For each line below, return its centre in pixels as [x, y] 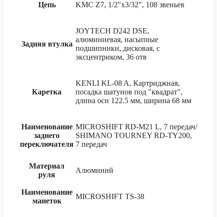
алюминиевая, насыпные [117, 39]
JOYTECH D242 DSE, [112, 31]
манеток [47, 201]
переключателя [47, 144]
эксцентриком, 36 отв [111, 57]
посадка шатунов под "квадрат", [129, 92]
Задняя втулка [47, 44]
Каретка [47, 92]
